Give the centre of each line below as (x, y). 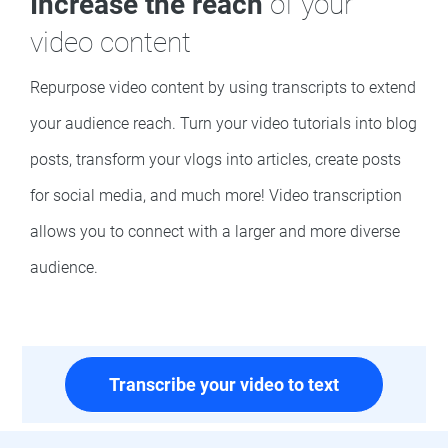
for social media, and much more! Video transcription (216, 195)
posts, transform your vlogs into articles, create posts (215, 159)
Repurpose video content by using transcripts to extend (223, 87)
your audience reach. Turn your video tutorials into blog (223, 123)
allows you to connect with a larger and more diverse (215, 231)
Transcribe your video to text (224, 385)
